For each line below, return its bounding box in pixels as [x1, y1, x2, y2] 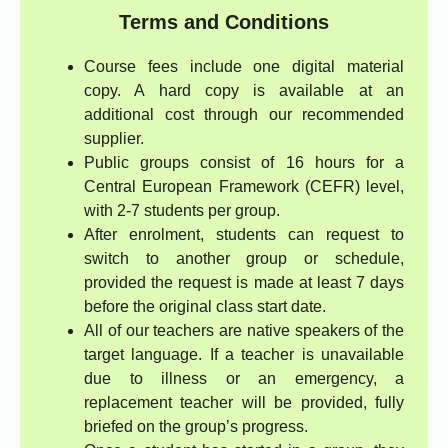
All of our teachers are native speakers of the [84, 322, 404, 340]
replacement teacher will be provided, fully [84, 394, 404, 412]
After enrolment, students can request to [84, 226, 404, 244]
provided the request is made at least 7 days [84, 274, 404, 292]
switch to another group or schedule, [84, 250, 404, 268]
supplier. [84, 130, 144, 148]
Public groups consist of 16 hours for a [84, 154, 404, 172]
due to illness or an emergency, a [84, 370, 404, 388]
